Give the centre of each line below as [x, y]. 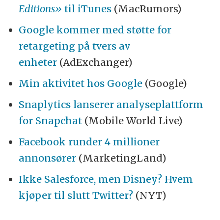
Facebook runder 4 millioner [89, 142]
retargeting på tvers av [74, 46]
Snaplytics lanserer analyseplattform [111, 105]
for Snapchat [50, 121]
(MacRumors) [146, 9]
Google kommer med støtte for [95, 30]
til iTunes [86, 9]
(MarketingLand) [121, 158]
